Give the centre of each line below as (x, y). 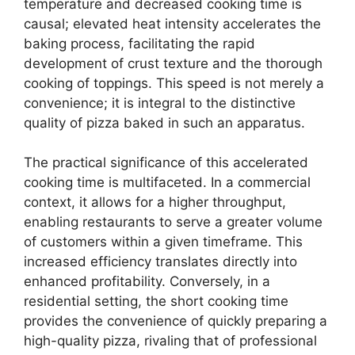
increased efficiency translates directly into (160, 261)
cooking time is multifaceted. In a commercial (167, 182)
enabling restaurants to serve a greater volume (173, 222)
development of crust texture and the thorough (173, 63)
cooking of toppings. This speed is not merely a (174, 83)
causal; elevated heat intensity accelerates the (172, 23)
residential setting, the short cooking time (156, 301)
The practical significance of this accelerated (166, 162)
